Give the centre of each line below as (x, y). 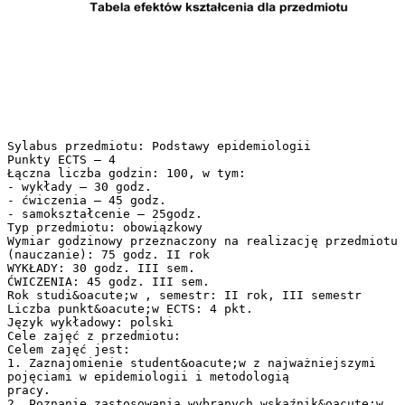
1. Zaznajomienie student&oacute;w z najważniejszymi (192, 363)
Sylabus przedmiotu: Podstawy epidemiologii (159, 146)
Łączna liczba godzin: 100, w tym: (127, 173)
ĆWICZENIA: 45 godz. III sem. (108, 281)
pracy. (29, 390)
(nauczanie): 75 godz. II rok (108, 254)
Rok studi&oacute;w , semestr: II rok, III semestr (184, 295)
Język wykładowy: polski (90, 322)
